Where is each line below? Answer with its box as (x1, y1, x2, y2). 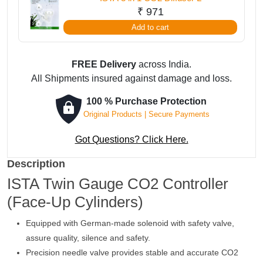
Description (7, 158, 65, 170)
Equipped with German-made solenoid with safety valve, (26, 218, 234, 228)
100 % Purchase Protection (86, 96, 207, 106)
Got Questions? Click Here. (75, 134, 188, 144)
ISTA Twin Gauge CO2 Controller (7, 175, 228, 193)
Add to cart (131, 23, 169, 32)
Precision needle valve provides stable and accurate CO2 (26, 248, 238, 257)
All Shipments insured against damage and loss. (31, 73, 232, 83)
